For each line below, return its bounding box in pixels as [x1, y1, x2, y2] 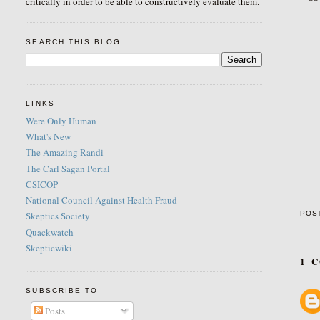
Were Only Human [26, 114, 97, 127]
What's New [26, 130, 71, 144]
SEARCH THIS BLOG [26, 37, 121, 46]
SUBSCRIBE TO [26, 286, 98, 295]
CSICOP [26, 177, 59, 191]
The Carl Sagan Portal [26, 161, 111, 175]
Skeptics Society [26, 209, 91, 223]
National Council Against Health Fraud [26, 194, 178, 207]
